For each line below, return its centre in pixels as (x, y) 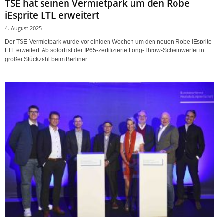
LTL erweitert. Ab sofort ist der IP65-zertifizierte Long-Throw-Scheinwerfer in (105, 51)
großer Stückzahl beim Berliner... (48, 59)
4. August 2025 (23, 28)
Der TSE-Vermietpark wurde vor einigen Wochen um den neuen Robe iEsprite (108, 42)
